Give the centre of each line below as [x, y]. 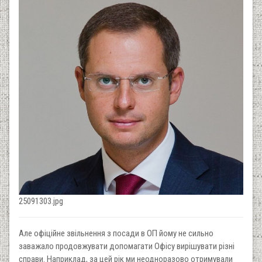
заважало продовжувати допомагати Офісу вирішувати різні [127, 247]
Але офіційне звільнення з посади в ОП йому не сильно [116, 234]
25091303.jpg [41, 201]
